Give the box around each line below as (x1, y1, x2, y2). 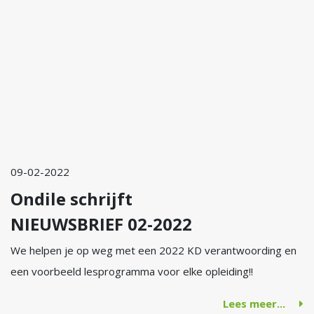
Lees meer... (223, 296, 285, 310)
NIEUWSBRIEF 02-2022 (11, 212, 192, 235)
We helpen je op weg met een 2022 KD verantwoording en (11, 243, 296, 257)
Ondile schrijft (11, 187, 132, 210)
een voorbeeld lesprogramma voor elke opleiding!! (11, 264, 253, 278)
